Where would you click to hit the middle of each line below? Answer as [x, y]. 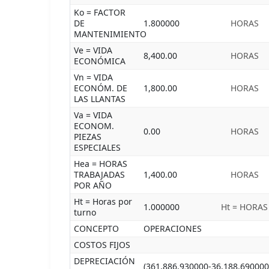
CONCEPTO [96, 228]
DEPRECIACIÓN [104, 261]
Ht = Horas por [103, 201]
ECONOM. [94, 126]
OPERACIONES [173, 228]
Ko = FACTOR [100, 12]
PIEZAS [88, 137]
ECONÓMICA [100, 61]
